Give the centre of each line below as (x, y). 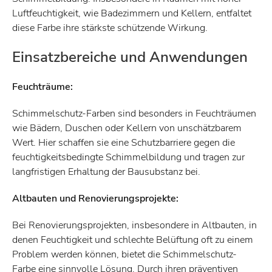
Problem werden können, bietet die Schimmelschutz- (124, 254)
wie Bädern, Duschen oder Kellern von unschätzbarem (127, 128)
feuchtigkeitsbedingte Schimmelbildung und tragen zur (128, 157)
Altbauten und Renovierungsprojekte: (95, 199)
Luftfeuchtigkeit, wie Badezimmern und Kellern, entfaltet (132, 13)
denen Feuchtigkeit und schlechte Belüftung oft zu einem (133, 240)
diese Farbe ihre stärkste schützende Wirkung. (110, 28)
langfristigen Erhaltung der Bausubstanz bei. (106, 172)
